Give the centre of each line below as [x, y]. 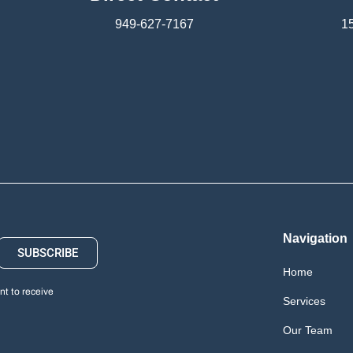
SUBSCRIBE [48, 253]
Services [304, 301]
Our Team [307, 330]
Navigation [315, 238]
